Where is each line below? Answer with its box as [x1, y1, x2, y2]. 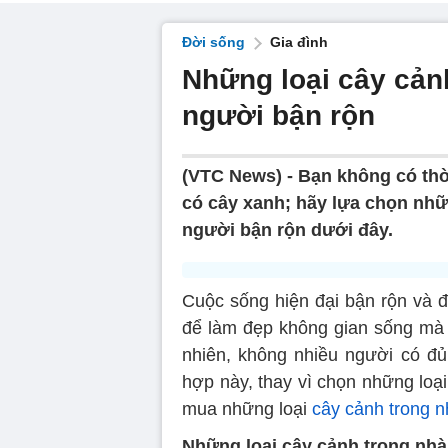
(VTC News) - [182, 166, 298, 186]
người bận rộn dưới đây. [182, 220, 393, 240]
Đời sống [182, 34, 245, 50]
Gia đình [270, 34, 328, 50]
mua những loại [182, 399, 312, 419]
